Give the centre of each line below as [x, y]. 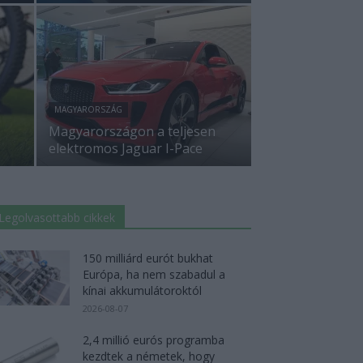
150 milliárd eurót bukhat [148, 258]
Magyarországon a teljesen [132, 131]
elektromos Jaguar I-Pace [126, 148]
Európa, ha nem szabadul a [154, 274]
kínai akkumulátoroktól [142, 290]
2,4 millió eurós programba [154, 340]
